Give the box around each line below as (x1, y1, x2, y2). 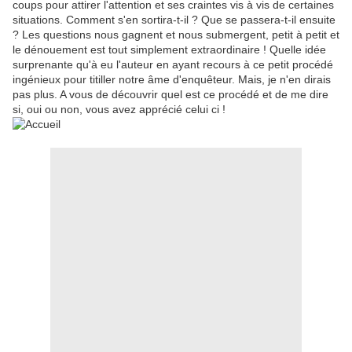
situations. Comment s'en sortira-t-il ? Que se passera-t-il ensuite (13, 13, 335, 27)
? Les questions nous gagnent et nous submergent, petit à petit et (13, 28, 339, 42)
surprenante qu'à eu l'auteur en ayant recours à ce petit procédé (13, 58, 333, 71)
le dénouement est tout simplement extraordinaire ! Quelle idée (13, 43, 326, 57)
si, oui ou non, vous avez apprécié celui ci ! (13, 103, 225, 116)
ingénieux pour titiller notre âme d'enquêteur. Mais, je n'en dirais (13, 73, 331, 86)
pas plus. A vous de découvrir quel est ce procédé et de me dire (13, 88, 328, 101)
